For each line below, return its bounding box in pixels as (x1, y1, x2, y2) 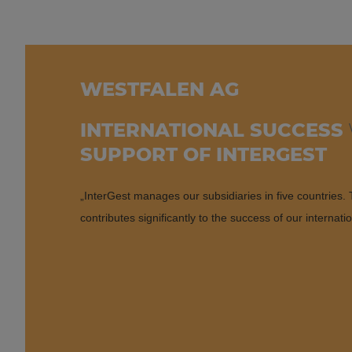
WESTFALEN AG (80, 77, 239, 101)
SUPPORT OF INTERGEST (80, 142, 327, 166)
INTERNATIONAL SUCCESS (80, 118, 343, 141)
